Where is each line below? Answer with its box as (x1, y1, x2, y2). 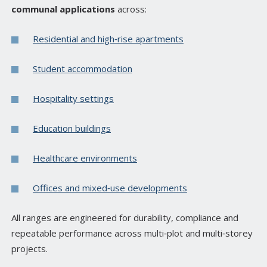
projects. (11, 243, 48, 255)
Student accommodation (33, 63, 132, 75)
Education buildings (33, 122, 111, 135)
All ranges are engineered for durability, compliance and (11, 212, 238, 224)
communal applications (11, 3, 115, 15)
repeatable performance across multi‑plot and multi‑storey (11, 227, 253, 240)
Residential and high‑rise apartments (33, 33, 184, 45)
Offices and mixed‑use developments (33, 182, 187, 194)
